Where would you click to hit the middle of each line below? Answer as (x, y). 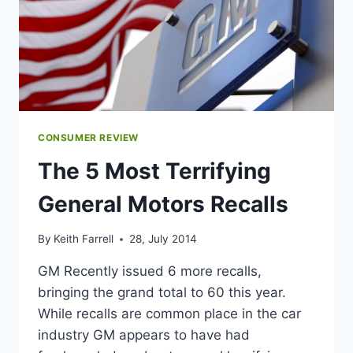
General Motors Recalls (163, 204)
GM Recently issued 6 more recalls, (150, 271)
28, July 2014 (163, 239)
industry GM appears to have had (144, 335)
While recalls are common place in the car (169, 314)
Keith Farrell (84, 239)
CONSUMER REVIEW (88, 137)
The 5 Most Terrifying (154, 171)
